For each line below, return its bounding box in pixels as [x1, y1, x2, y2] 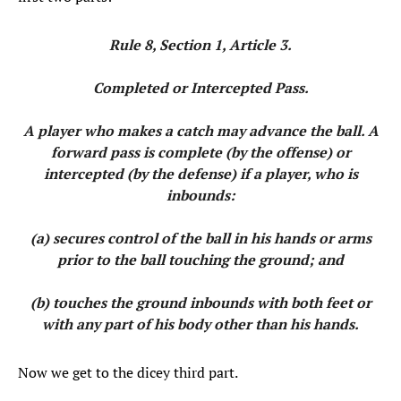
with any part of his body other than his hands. [42, 314, 359, 335]
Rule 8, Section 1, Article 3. [109, 35, 292, 55]
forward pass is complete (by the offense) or [50, 142, 351, 163]
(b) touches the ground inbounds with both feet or [30, 293, 371, 313]
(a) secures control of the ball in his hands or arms [30, 228, 371, 249]
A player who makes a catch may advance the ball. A [22, 121, 379, 141]
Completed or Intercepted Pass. [92, 78, 309, 98]
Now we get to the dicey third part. [18, 363, 238, 383]
